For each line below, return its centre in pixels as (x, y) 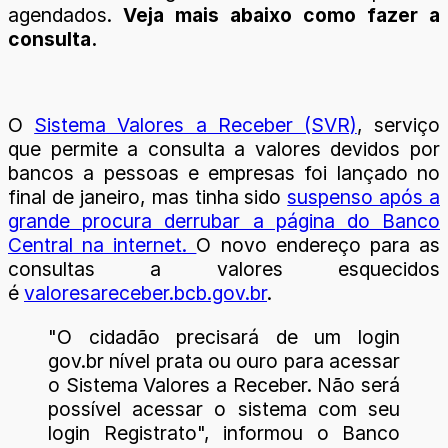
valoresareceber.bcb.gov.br (145, 293)
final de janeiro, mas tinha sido (148, 197)
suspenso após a (363, 197)
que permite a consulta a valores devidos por (224, 149)
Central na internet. (102, 245)
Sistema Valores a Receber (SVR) (195, 125)
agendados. (65, 15)
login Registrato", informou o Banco (224, 432)
